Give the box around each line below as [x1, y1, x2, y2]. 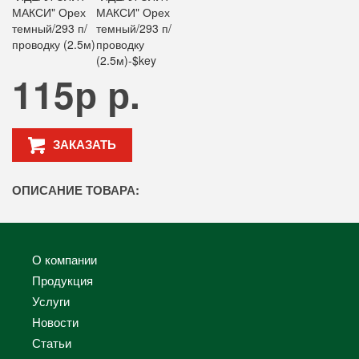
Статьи [32, 334, 71, 352]
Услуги [32, 292, 70, 310]
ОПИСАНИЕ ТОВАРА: [12, 181, 139, 200]
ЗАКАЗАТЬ [53, 135, 116, 153]
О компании [32, 251, 97, 268]
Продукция [32, 272, 93, 289]
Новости [32, 313, 79, 331]
